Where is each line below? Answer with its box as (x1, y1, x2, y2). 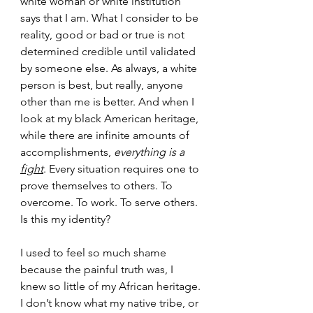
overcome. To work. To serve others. (20, 196, 201, 209)
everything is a (111, 145, 187, 159)
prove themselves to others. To (20, 179, 175, 192)
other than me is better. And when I (20, 95, 197, 108)
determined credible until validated (20, 45, 198, 58)
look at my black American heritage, (20, 112, 201, 125)
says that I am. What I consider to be (20, 11, 201, 24)
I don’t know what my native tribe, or (20, 296, 201, 310)
